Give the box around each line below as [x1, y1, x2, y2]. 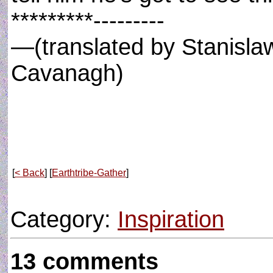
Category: [10, 207, 118, 232]
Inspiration [118, 207, 224, 232]
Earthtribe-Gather [52, 168, 126, 178]
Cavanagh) [11, 60, 124, 86]
